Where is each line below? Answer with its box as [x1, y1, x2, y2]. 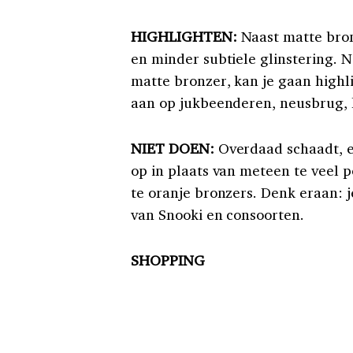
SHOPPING [131, 250, 205, 269]
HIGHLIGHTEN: [131, 26, 237, 46]
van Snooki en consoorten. [131, 204, 305, 224]
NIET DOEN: [131, 138, 214, 158]
